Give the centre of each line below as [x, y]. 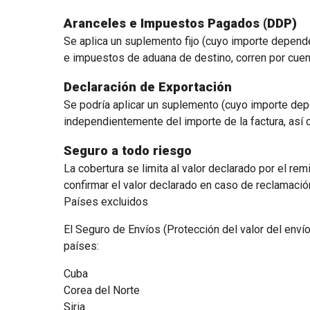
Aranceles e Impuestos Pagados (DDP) [180, 24]
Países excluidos [106, 202]
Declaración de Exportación [147, 87]
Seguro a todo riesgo [127, 151]
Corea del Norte [101, 290]
